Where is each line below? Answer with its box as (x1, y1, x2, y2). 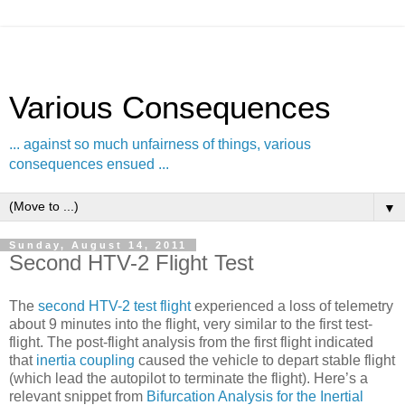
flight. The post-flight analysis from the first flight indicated (9, 334, 373, 350)
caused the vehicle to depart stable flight (135, 352, 395, 368)
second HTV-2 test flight (38, 297, 191, 314)
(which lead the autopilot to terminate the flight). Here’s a (9, 370, 368, 386)
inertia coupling (36, 352, 135, 368)
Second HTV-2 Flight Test (9, 250, 254, 275)
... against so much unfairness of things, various (9, 137, 311, 152)
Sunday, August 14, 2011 (9, 240, 187, 250)
